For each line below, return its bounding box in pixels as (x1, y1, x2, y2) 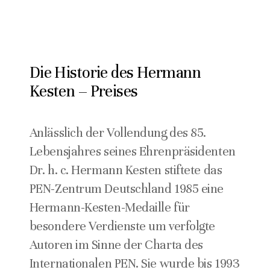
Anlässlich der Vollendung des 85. (29, 124, 207, 140)
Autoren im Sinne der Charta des (29, 236, 203, 253)
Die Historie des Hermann (29, 63, 201, 83)
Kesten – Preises (29, 81, 138, 102)
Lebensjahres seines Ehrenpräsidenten (29, 143, 236, 159)
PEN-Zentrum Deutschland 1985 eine (29, 180, 224, 196)
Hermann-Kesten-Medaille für (29, 199, 190, 215)
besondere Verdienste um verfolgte (29, 218, 216, 234)
